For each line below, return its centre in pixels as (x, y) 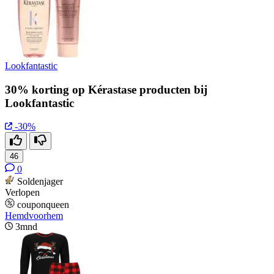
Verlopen (22, 193)
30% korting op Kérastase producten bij (106, 89)
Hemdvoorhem (34, 216)
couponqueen (43, 205)
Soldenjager (40, 182)
